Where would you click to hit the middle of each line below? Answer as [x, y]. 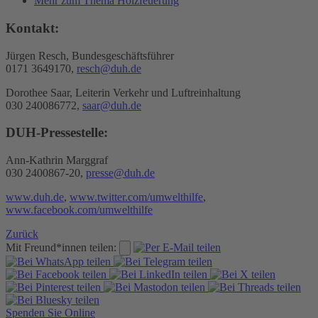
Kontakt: [34, 28]
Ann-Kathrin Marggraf [57, 160]
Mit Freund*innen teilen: [61, 248]
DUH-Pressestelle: [57, 133]
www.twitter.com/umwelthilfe [136, 197]
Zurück [22, 234]
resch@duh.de [109, 68]
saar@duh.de [112, 105]
